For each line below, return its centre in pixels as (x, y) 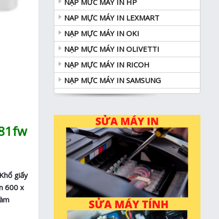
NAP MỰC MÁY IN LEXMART (112, 18)
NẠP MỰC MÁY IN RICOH (107, 65)
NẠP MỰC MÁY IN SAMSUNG (112, 80)
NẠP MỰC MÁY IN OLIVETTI (112, 49)
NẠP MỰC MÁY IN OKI (102, 33)
